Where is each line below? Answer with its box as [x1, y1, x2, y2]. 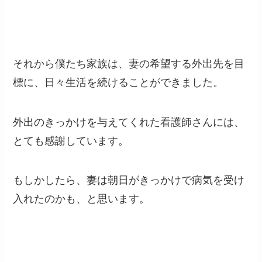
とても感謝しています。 [13, 135, 129, 147]
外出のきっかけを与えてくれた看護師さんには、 [13, 116, 245, 128]
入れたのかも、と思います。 [13, 193, 150, 205]
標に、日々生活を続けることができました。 [13, 76, 224, 88]
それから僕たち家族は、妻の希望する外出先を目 [13, 57, 245, 70]
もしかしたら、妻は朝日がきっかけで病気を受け [13, 174, 245, 187]
